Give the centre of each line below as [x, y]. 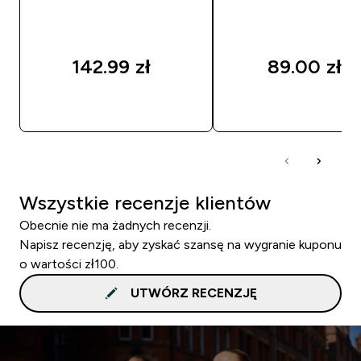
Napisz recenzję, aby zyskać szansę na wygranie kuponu [180, 244]
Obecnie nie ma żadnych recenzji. [115, 225]
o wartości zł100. [69, 263]
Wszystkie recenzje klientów [145, 202]
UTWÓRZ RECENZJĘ [193, 293]
